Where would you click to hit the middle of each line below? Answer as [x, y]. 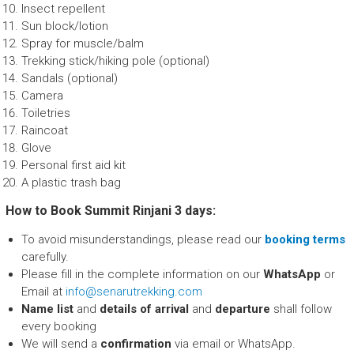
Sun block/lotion [64, 26]
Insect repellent [63, 9]
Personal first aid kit [73, 166]
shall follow [301, 309]
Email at [43, 292]
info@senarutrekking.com [134, 292]
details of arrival [144, 309]
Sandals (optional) [69, 79]
